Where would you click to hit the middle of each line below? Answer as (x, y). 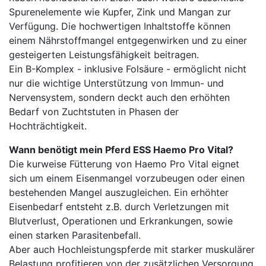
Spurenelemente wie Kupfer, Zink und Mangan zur (120, 12)
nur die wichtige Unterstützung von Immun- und (116, 83)
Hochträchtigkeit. (48, 126)
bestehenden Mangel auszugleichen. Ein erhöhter (119, 192)
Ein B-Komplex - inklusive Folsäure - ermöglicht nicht (128, 69)
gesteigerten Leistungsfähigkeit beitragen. (104, 54)
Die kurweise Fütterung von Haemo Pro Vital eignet (124, 164)
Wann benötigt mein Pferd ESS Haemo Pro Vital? (121, 149)
